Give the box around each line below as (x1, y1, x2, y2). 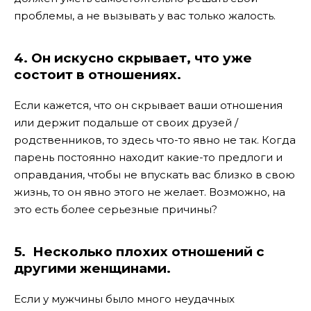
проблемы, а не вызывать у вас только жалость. (14, 8, 276, 22)
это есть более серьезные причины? (14, 202, 217, 216)
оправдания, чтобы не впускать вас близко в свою (14, 167, 295, 181)
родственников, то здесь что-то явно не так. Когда (14, 133, 296, 146)
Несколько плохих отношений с (29, 244, 264, 260)
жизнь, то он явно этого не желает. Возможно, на (14, 185, 285, 199)
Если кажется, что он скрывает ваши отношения (14, 98, 283, 112)
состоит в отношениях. (14, 67, 181, 83)
